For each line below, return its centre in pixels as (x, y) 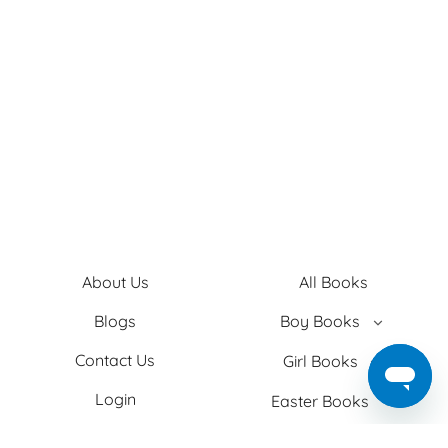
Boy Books (320, 320)
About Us (115, 281)
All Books (333, 281)
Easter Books (320, 400)
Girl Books (320, 360)
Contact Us (115, 359)
